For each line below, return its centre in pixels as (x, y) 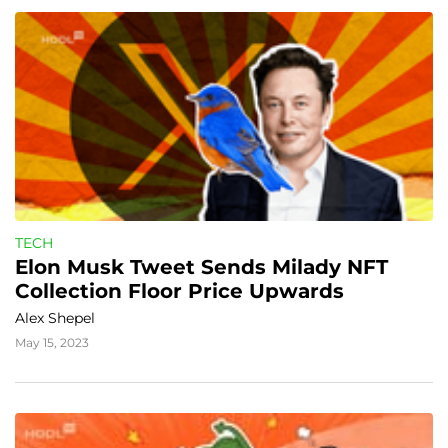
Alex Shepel (55, 318)
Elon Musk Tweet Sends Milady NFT (201, 267)
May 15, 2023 (52, 342)
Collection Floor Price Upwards (179, 291)
